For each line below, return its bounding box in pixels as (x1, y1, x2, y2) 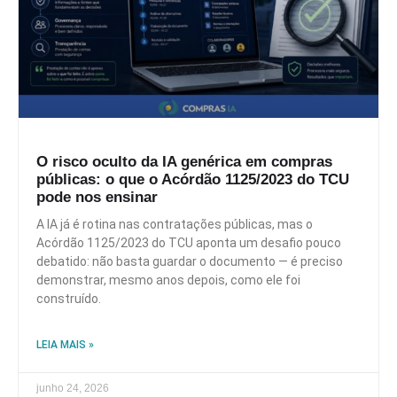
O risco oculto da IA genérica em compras (36, 152, 332, 170)
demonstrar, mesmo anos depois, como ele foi (36, 272, 300, 287)
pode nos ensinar (36, 188, 158, 206)
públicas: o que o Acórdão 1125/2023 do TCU (36, 170, 349, 188)
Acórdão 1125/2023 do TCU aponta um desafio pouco (36, 235, 341, 250)
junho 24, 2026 (36, 381, 109, 394)
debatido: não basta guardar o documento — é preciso (36, 253, 343, 269)
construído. (36, 291, 101, 306)
